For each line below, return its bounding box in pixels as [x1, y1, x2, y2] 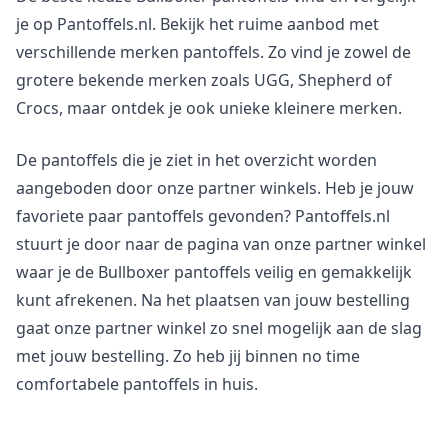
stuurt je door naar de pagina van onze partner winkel [16, 232, 426, 255]
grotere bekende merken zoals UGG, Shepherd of [16, 68, 392, 91]
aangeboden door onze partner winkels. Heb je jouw [16, 176, 414, 199]
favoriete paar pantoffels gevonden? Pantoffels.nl [16, 204, 390, 227]
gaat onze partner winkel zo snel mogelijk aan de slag [16, 316, 422, 339]
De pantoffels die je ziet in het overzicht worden [16, 148, 377, 171]
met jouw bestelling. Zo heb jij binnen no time [16, 344, 360, 367]
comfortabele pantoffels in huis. [16, 372, 258, 395]
